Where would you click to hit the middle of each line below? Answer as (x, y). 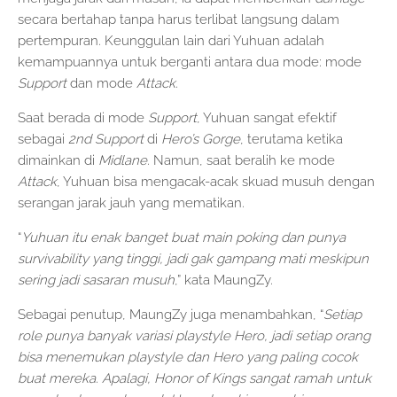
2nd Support (104, 139)
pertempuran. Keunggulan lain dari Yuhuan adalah (171, 40)
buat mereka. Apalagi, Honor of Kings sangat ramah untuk (195, 378)
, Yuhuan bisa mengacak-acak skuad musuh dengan (216, 181)
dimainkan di (58, 160)
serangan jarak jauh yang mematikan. (131, 202)
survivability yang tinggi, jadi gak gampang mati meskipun (193, 258)
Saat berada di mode (83, 117)
